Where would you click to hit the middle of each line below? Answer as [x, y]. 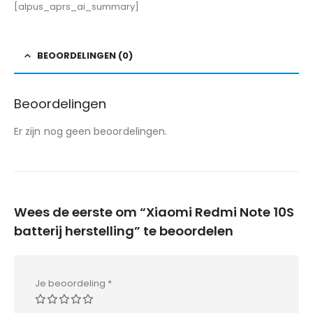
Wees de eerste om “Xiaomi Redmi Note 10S [154, 212]
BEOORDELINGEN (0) [85, 55]
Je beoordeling [71, 284]
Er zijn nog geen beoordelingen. [91, 131]
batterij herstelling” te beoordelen [124, 231]
